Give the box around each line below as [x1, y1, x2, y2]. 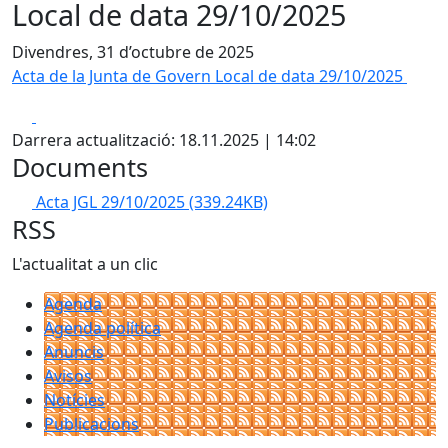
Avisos [44, 365, 92, 387]
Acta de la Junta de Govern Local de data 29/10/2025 [12, 65, 407, 87]
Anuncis [44, 341, 104, 363]
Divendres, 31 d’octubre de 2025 [12, 41, 254, 63]
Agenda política [44, 317, 161, 339]
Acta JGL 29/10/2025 [36, 191, 189, 213]
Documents [12, 150, 148, 184]
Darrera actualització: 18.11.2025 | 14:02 [12, 129, 316, 151]
